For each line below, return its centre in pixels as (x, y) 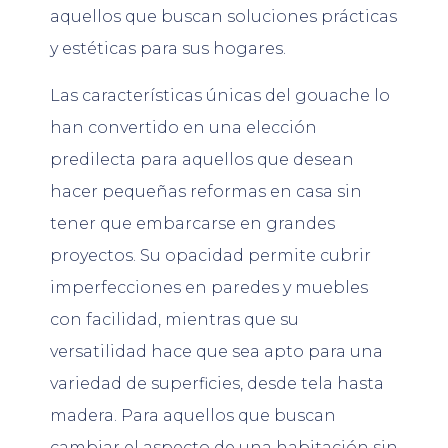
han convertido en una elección (183, 127)
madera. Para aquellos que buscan (193, 415)
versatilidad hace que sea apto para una (216, 351)
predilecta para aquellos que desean (202, 159)
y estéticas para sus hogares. (168, 49)
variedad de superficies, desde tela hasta (217, 383)
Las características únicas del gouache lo (220, 95)
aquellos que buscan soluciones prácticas (223, 17)
